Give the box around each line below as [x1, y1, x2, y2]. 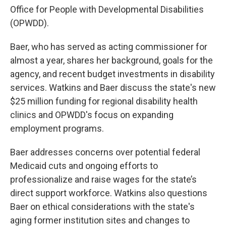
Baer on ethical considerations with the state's [10, 201, 195, 212]
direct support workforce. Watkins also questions [10, 188, 207, 199]
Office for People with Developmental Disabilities [10, 4, 204, 15]
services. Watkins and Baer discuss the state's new [10, 82, 216, 93]
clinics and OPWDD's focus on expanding [10, 109, 174, 121]
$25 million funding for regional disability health [10, 96, 198, 107]
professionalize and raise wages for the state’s [10, 174, 197, 185]
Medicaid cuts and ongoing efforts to [10, 160, 158, 172]
